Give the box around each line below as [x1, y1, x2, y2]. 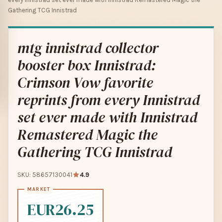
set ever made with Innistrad [17, 107, 197, 127]
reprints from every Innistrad [17, 89, 200, 110]
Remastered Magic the [17, 124, 158, 145]
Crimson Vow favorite [17, 72, 153, 93]
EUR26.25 [27, 198, 94, 221]
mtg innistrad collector [17, 37, 159, 58]
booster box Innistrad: [17, 55, 156, 75]
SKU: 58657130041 [17, 170, 72, 178]
